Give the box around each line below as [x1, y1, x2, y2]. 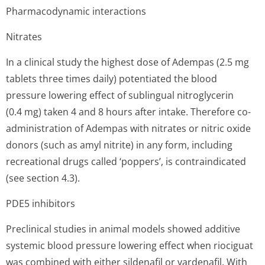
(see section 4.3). [6, 172, 80, 185]
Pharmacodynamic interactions [6, 5, 146, 18]
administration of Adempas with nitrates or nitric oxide [6, 122, 251, 135]
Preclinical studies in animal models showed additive [6, 222, 240, 235]
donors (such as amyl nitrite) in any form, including [6, 138, 232, 151]
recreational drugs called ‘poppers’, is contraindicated [6, 155, 246, 168]
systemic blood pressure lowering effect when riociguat [6, 239, 253, 252]
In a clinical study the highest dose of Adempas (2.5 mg [6, 56, 249, 69]
